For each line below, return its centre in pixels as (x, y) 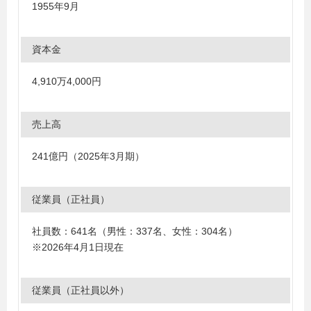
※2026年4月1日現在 (78, 247)
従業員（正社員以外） (81, 290)
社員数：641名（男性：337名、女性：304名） (135, 231)
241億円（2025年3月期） (88, 156)
